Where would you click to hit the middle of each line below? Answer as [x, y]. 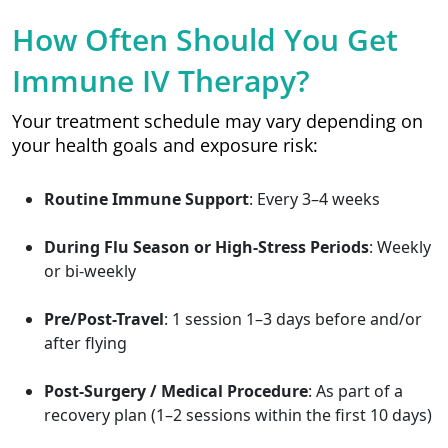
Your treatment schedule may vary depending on [217, 121]
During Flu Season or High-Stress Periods [206, 247]
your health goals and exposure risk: [165, 145]
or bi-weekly [90, 271]
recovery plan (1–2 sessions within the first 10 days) [238, 415]
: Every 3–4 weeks [314, 199]
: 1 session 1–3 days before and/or [293, 319]
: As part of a [355, 391]
